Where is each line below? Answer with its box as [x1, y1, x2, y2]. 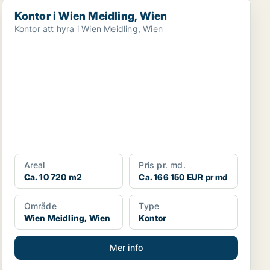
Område [24, 201, 57, 211]
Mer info [109, 242, 143, 253]
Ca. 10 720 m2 [24, 172, 83, 182]
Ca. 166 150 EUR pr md [139, 172, 228, 182]
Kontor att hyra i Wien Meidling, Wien [14, 24, 163, 34]
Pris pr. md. [139, 160, 186, 170]
